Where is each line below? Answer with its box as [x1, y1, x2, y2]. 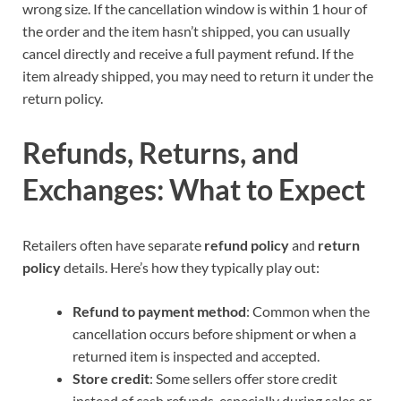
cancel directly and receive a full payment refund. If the [22, 44, 354, 62]
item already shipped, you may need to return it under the [22, 66, 373, 84]
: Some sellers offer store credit [149, 370, 337, 388]
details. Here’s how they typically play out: [61, 259, 320, 277]
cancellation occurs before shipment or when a [73, 325, 356, 343]
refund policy [204, 236, 289, 254]
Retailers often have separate [22, 236, 204, 254]
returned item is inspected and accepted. [73, 347, 320, 365]
